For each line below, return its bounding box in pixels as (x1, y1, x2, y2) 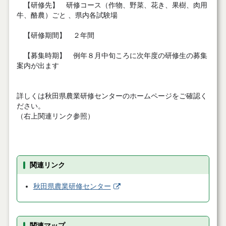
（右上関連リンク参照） (16, 112, 94, 120)
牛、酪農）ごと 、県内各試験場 (16, 11, 118, 19)
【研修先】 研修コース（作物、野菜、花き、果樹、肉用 (16, 1, 207, 9)
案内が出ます (16, 62, 59, 70)
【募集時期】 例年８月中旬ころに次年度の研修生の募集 (16, 51, 207, 60)
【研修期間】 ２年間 (16, 31, 94, 39)
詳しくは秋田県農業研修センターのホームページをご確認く (16, 92, 207, 100)
